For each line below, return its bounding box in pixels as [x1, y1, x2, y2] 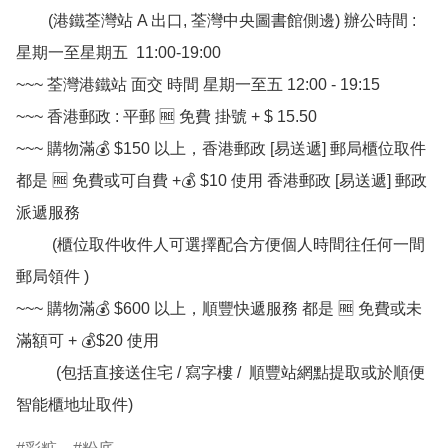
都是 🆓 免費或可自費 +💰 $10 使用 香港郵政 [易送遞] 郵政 [16, 172, 427, 190]
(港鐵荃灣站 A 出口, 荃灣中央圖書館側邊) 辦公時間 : [16, 12, 48, 30]
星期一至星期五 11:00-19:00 [16, 44, 221, 62]
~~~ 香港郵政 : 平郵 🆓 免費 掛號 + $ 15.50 [16, 108, 317, 126]
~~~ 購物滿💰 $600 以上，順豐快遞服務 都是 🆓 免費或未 [16, 300, 422, 318]
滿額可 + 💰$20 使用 [16, 332, 159, 350]
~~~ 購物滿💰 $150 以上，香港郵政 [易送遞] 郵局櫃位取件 [16, 140, 426, 158]
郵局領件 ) [16, 268, 89, 286]
